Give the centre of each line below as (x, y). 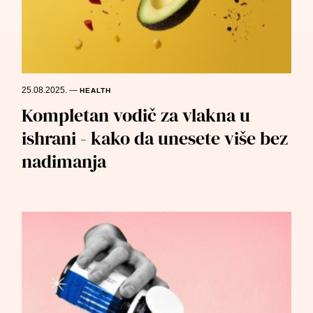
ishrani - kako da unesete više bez (155, 139)
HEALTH (96, 91)
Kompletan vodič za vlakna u (136, 116)
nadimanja (64, 162)
